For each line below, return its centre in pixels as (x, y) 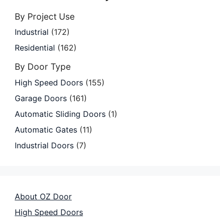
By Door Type (43, 67)
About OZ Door (43, 196)
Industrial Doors (44, 145)
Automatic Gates (46, 129)
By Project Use (45, 16)
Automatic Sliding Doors (60, 114)
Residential (35, 48)
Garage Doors (41, 98)
